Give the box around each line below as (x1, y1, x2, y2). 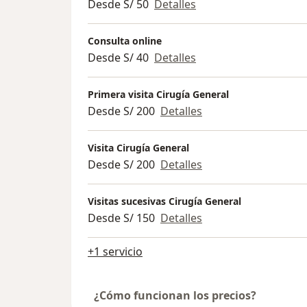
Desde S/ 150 (88, 210, 155, 225)
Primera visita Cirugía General (88, 87, 229, 101)
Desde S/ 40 (88, 49, 149, 65)
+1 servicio (88, 243, 143, 259)
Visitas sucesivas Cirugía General (88, 194, 241, 208)
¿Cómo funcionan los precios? (94, 287, 256, 303)
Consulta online (88, 34, 162, 47)
